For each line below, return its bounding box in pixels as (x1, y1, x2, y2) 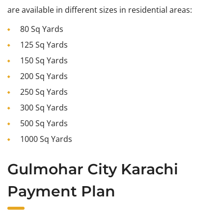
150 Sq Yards (20, 55, 68, 66)
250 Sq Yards (20, 86, 68, 97)
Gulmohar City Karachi (7, 160, 178, 178)
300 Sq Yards (20, 102, 68, 113)
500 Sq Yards (20, 118, 68, 129)
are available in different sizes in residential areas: (7, 4, 192, 15)
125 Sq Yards (20, 39, 68, 50)
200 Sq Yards (20, 71, 68, 82)
